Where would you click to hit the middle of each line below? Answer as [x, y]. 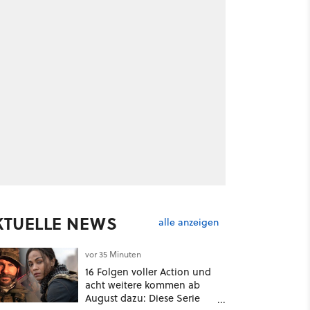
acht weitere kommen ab [142, 285]
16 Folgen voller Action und [148, 272]
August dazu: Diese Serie [142, 298]
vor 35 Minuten [113, 254]
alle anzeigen [188, 222]
